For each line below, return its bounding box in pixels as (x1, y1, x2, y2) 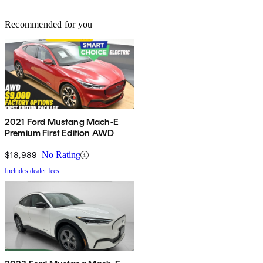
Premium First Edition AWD (5, 127, 114, 139)
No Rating (42, 150, 80, 160)
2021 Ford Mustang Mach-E (5, 116, 119, 128)
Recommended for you (5, 19, 93, 30)
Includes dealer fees (5, 167, 59, 176)
